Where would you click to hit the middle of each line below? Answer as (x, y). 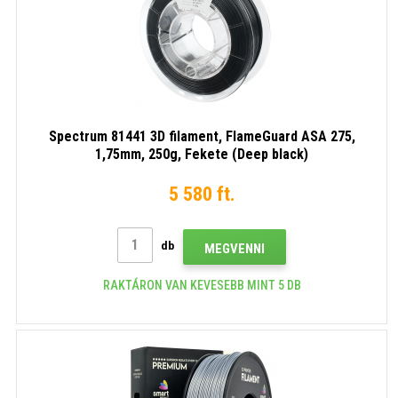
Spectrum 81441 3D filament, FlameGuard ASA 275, (202, 136)
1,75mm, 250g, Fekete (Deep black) (202, 154)
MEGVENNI (235, 248)
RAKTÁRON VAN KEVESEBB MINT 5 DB (202, 285)
